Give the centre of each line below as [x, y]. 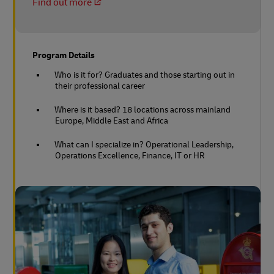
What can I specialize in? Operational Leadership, [144, 144]
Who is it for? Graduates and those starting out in [145, 75]
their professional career [100, 86]
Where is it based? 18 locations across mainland [143, 109]
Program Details [64, 55]
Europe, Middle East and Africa [112, 120]
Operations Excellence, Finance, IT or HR [130, 155]
